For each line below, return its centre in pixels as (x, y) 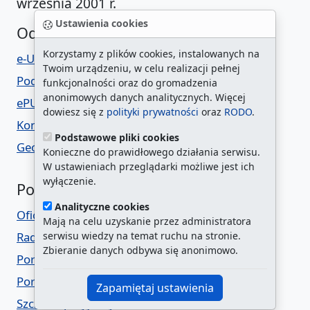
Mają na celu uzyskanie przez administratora (147, 221)
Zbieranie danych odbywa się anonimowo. (140, 250)
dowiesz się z (75, 112)
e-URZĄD (42, 59)
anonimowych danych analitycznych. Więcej (144, 97)
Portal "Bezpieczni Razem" (88, 282)
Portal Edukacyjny (65, 259)
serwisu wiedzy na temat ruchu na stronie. (142, 236)
